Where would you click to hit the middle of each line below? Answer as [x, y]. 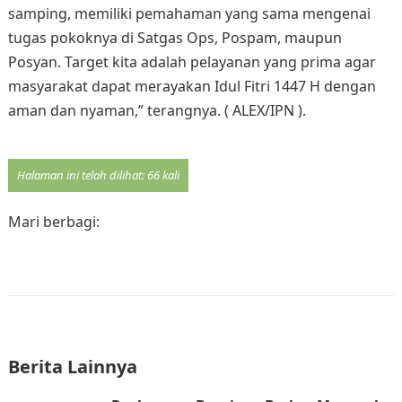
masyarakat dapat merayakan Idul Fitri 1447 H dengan [192, 87]
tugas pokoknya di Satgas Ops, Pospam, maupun [175, 38]
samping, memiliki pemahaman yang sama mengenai [189, 14]
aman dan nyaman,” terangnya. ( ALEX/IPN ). [157, 111]
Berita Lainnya [72, 367]
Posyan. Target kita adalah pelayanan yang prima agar [192, 62]
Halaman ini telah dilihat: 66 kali [98, 175]
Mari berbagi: [53, 222]
